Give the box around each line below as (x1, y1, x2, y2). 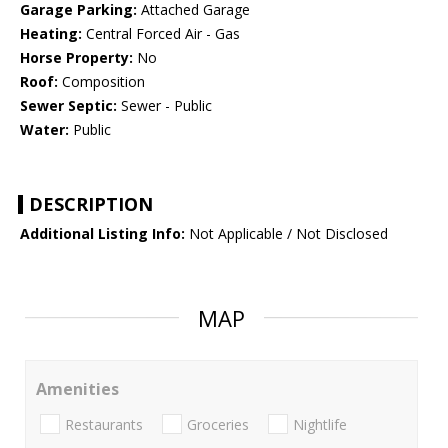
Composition (58, 72, 145, 92)
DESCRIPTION (29, 192, 153, 217)
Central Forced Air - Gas (82, 24, 240, 44)
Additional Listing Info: (20, 224, 185, 244)
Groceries (187, 414, 249, 434)
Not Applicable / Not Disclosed (185, 224, 388, 244)
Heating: (20, 24, 82, 44)
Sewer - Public (117, 96, 212, 116)
